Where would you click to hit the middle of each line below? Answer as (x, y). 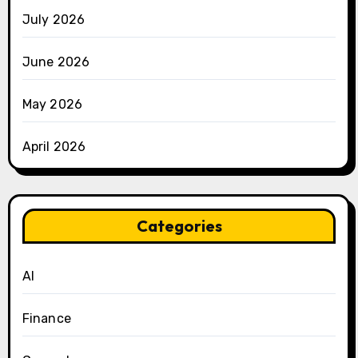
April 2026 (54, 147)
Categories (179, 226)
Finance (46, 319)
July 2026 (54, 20)
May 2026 (52, 105)
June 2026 (56, 62)
